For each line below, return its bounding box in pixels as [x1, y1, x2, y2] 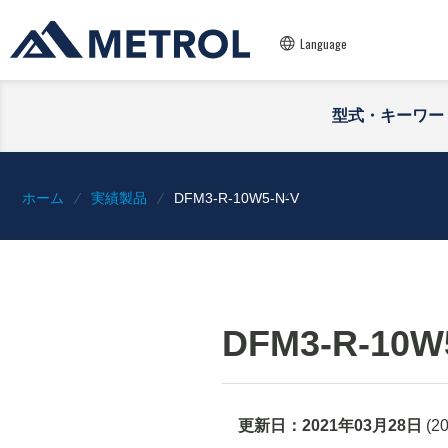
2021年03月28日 [302, 417, 422, 434]
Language [300, 35, 347, 52]
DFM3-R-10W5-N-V [174, 190, 299, 206]
